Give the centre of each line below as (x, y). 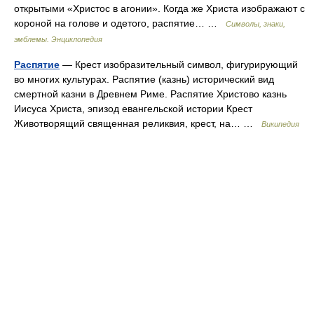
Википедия (280, 124)
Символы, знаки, (255, 24)
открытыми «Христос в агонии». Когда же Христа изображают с (159, 8)
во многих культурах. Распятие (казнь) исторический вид (144, 79)
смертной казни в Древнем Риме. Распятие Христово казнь (150, 94)
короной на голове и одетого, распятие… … (120, 23)
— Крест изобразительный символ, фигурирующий (179, 64)
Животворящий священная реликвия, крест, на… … (138, 123)
